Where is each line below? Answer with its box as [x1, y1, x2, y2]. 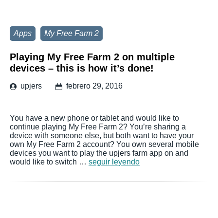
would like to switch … [10, 158, 89, 166]
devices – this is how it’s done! [10, 63, 154, 73]
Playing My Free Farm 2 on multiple [10, 52, 175, 62]
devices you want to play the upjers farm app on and [10, 149, 188, 157]
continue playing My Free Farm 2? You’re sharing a [10, 123, 186, 131]
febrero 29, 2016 [66, 82, 123, 90]
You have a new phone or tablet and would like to [10, 114, 179, 122]
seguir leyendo [89, 158, 140, 166]
